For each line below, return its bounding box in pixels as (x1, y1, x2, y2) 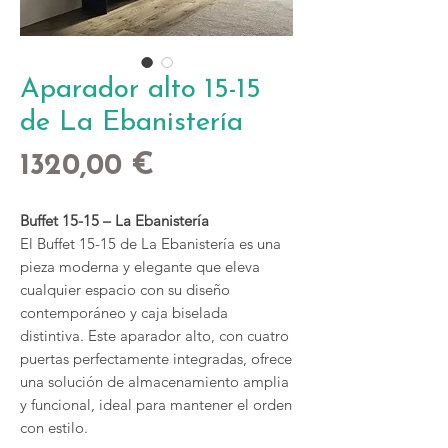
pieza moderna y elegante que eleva (20, 257, 260, 276)
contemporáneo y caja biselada (20, 303, 228, 322)
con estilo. (20, 418, 88, 437)
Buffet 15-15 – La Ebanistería (20, 211, 209, 230)
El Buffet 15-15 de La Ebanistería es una (20, 234, 281, 253)
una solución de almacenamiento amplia (20, 372, 289, 391)
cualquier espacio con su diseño (20, 280, 230, 299)
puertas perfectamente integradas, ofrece (20, 349, 292, 368)
